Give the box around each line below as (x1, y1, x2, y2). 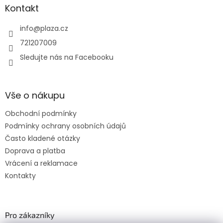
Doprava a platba (5, 146, 65, 156)
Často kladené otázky (5, 133, 80, 144)
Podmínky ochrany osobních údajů (5, 121, 126, 131)
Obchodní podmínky (5, 109, 77, 119)
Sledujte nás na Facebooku (20, 52, 113, 63)
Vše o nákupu (5, 89, 65, 102)
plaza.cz (40, 23, 68, 34)
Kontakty (5, 171, 36, 181)
